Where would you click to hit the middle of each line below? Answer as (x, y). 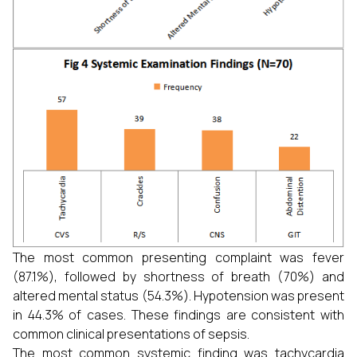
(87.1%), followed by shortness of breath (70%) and (178, 277)
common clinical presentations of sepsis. (131, 334)
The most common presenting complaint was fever (178, 258)
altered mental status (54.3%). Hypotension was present (178, 296)
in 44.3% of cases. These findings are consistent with (178, 315)
